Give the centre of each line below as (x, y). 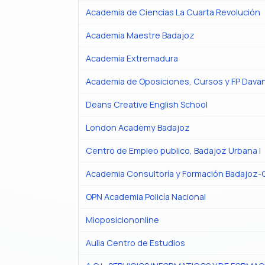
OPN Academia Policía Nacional (146, 197)
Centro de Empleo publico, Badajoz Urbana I (173, 151)
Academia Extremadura (132, 59)
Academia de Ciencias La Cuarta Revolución (173, 12)
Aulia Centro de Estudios (135, 243)
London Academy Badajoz (138, 128)
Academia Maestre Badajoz (140, 35)
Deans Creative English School (147, 105)
